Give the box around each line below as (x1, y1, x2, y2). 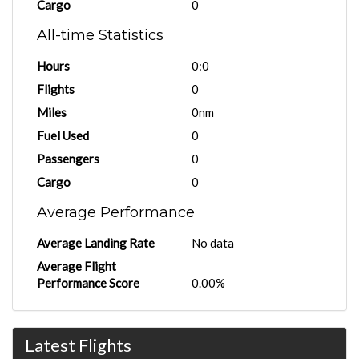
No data (192, 236, 234, 250)
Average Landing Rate (37, 236, 155, 250)
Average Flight (37, 259, 116, 273)
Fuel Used (37, 128, 89, 143)
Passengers (37, 151, 99, 166)
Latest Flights (25, 334, 131, 356)
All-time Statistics (37, 26, 163, 44)
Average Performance (37, 204, 195, 221)
